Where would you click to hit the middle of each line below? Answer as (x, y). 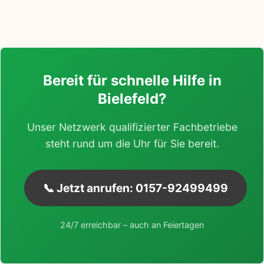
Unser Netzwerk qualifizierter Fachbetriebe (132, 127)
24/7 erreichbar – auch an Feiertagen (132, 225)
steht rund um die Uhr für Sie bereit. (132, 143)
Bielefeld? (132, 98)
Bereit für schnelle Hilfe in (132, 80)
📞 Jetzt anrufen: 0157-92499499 (136, 188)
